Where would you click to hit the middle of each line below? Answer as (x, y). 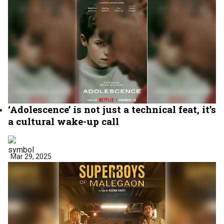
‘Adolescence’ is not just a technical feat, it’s (112, 109)
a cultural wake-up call (63, 121)
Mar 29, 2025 (31, 156)
